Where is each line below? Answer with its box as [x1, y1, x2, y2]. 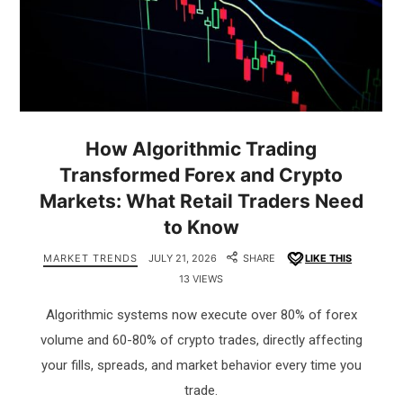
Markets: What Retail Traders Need [39, 190, 363, 213]
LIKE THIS [305, 252, 353, 265]
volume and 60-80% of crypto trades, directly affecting [40, 332, 363, 349]
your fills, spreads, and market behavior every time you [40, 357, 362, 374]
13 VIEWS [179, 273, 224, 286]
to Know [163, 216, 239, 239]
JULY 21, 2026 [148, 252, 217, 265]
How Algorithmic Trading [85, 138, 318, 161]
